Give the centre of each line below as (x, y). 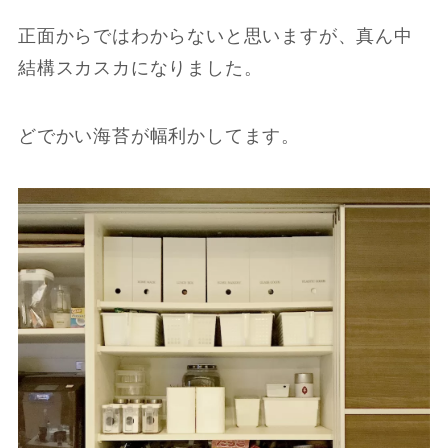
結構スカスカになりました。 (140, 67)
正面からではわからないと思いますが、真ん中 (215, 35)
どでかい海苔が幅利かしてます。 (159, 135)
